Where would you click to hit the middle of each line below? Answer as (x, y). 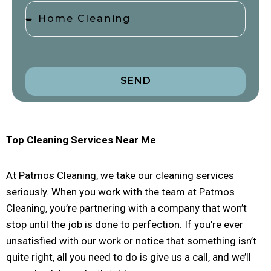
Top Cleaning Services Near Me (81, 139)
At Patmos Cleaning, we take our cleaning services (120, 175)
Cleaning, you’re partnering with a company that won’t (126, 208)
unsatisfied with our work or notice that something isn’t (131, 240)
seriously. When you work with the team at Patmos (120, 191)
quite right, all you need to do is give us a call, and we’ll (129, 257)
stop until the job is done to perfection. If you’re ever (125, 224)
